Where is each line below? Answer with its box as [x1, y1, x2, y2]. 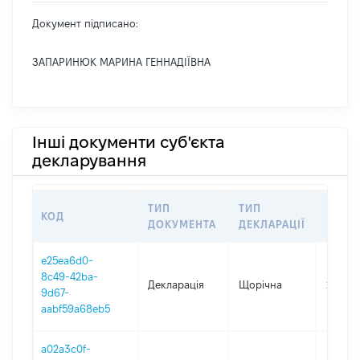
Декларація [148, 279, 204, 290]
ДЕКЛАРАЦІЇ [239, 219, 306, 230]
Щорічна [239, 279, 282, 290]
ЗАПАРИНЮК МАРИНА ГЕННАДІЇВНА [32, 56, 211, 67]
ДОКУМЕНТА [148, 219, 217, 230]
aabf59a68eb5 [41, 303, 111, 314]
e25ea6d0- [41, 255, 94, 266]
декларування [32, 151, 146, 170]
